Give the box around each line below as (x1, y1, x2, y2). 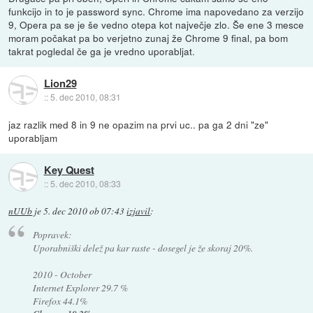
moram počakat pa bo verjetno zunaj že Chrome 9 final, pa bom (8, 31, 289, 45)
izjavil (126, 205, 151, 218)
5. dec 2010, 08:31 (50, 90, 121, 103)
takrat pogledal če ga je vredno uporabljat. (8, 44, 196, 59)
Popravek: (32, 227, 72, 241)
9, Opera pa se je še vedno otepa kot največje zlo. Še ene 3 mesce (8, 17, 305, 32)
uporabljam (8, 131, 58, 145)
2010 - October (32, 267, 92, 281)
